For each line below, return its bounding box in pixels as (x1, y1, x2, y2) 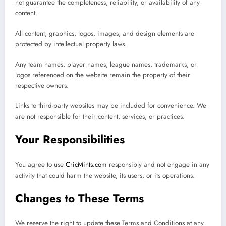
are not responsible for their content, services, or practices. (15, 111, 185, 121)
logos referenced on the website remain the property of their (15, 70, 190, 80)
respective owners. (15, 80, 69, 90)
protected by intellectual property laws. (15, 39, 127, 49)
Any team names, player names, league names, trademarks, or (15, 59, 197, 69)
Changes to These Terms (15, 190, 144, 206)
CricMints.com (66, 159, 107, 169)
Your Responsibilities (15, 131, 125, 148)
